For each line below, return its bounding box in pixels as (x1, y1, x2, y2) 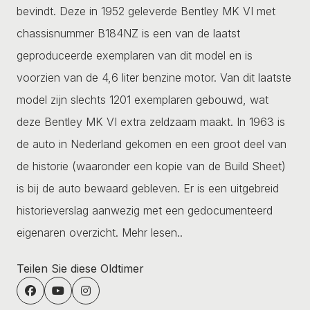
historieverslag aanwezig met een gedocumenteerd (17, 203, 273, 217)
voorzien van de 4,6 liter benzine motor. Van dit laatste (17, 70, 291, 84)
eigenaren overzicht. (17, 225, 122, 239)
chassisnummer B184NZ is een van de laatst (17, 26, 240, 40)
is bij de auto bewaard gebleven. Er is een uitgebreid (17, 181, 279, 195)
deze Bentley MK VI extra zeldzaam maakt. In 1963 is (17, 114, 285, 129)
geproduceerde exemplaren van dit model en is (17, 48, 253, 62)
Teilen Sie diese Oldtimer (17, 261, 144, 275)
